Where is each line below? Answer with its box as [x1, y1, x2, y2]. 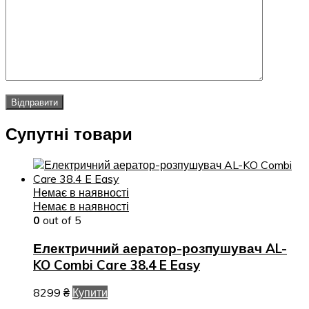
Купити [72, 286, 108, 300]
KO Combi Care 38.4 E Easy [33, 256, 200, 273]
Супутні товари [6, 123, 132, 144]
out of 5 [40, 212, 81, 227]
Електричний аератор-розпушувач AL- [33, 239, 287, 257]
